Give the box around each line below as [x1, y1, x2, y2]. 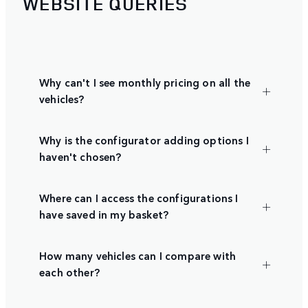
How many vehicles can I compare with [39, 248, 236, 263]
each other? [39, 265, 100, 280]
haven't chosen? [39, 149, 122, 164]
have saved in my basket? [39, 207, 169, 222]
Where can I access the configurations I [39, 190, 239, 206]
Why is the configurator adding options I [39, 133, 249, 148]
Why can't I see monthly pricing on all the [39, 75, 251, 90]
